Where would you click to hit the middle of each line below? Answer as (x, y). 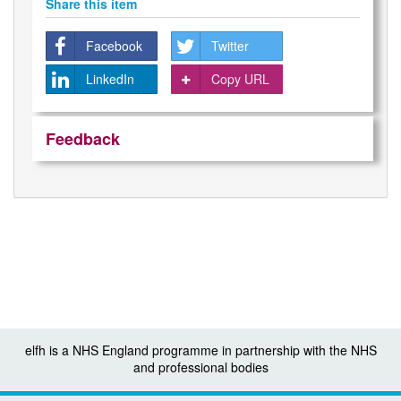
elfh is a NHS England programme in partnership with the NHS (200, 350)
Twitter (230, 46)
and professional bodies (200, 367)
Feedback (83, 139)
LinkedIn (110, 79)
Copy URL (240, 79)
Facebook (114, 46)
